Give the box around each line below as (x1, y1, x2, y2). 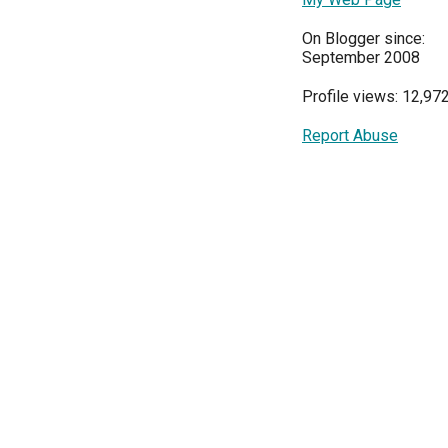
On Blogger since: (302, 29, 425, 48)
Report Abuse (302, 126, 398, 145)
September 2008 (302, 48, 420, 67)
